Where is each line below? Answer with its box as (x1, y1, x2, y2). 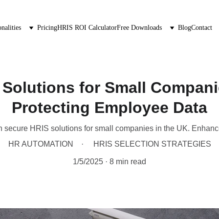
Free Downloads (117, 24, 162, 31)
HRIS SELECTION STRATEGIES (93, 140, 211, 148)
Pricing (37, 24, 57, 31)
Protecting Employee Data (12, 99, 207, 116)
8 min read (109, 157, 146, 166)
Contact (191, 24, 212, 31)
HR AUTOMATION (8, 140, 73, 148)
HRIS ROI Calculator (57, 24, 117, 31)
